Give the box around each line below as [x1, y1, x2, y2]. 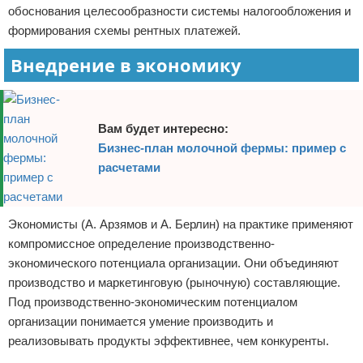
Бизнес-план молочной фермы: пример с [97, 141, 346, 155]
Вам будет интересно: [97, 122, 228, 135]
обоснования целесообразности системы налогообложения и [8, 4, 351, 18]
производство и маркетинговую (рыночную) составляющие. [8, 275, 340, 289]
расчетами [97, 160, 160, 174]
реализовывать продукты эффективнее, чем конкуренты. [8, 334, 329, 348]
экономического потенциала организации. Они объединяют [8, 256, 339, 270]
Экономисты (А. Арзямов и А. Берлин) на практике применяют [8, 217, 353, 231]
